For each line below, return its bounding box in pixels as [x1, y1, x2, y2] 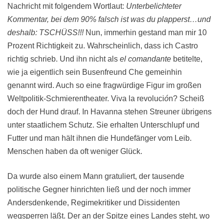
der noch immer [135, 185, 191, 194]
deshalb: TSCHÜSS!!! [7, 28, 84, 37]
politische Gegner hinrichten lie [7, 185, 115, 194]
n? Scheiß [169, 94, 204, 103]
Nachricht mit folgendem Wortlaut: [7, 2, 126, 11]
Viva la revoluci [111, 94, 164, 103]
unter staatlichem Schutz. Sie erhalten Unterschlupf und [7, 121, 199, 130]
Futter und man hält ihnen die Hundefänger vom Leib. [7, 134, 192, 143]
